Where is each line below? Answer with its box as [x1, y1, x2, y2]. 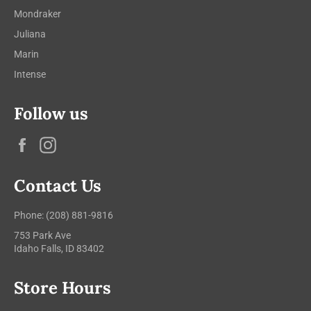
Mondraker [14, 8, 61, 19]
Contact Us [14, 175, 101, 197]
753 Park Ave [14, 230, 71, 242]
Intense [14, 68, 46, 80]
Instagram [62, 137, 108, 149]
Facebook [37, 137, 79, 149]
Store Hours [14, 277, 111, 299]
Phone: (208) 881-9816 [14, 210, 113, 221]
